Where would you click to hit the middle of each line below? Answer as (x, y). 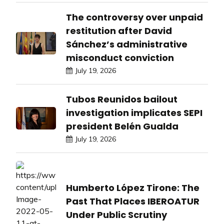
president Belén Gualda (122, 126)
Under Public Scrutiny (116, 214)
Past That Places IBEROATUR (133, 201)
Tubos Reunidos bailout (122, 99)
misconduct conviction (120, 57)
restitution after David (119, 30)
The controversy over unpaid (134, 17)
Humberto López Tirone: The (133, 187)
